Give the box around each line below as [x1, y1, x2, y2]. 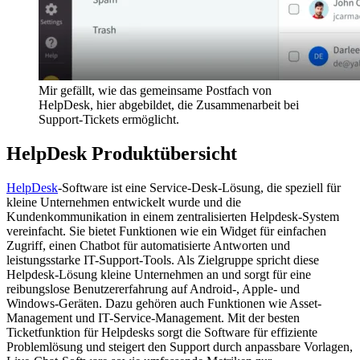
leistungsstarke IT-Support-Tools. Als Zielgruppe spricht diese [6, 252, 319, 267]
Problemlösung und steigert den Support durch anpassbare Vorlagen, [6, 339, 353, 354]
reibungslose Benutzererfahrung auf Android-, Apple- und [6, 281, 300, 296]
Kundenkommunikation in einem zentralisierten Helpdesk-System [6, 209, 339, 223]
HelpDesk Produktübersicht [6, 142, 237, 164]
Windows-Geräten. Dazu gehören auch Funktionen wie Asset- [6, 296, 321, 310]
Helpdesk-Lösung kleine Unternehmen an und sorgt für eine [6, 267, 311, 281]
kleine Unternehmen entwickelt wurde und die [6, 194, 241, 209]
